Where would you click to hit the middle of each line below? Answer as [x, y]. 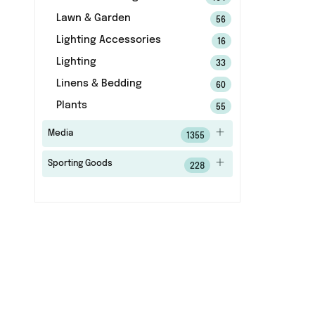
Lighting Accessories [108, 40]
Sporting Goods [80, 164]
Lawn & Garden [93, 18]
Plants [71, 105]
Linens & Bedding [99, 84]
